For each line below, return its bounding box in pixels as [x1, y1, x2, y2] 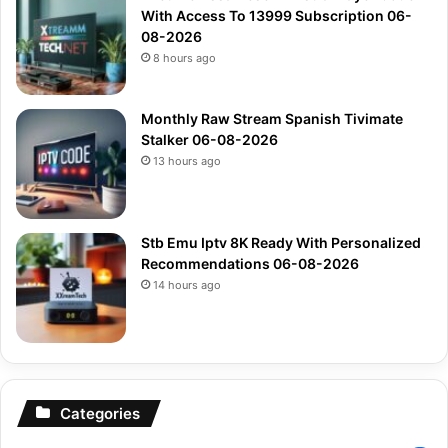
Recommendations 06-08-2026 [141, 254, 359, 272]
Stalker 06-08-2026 [141, 130, 278, 148]
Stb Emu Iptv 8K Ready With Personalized [141, 233, 421, 251]
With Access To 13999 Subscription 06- [141, 6, 412, 24]
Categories [60, 403, 140, 423]
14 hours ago [153, 277, 221, 292]
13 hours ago [153, 153, 221, 168]
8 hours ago [153, 50, 216, 65]
